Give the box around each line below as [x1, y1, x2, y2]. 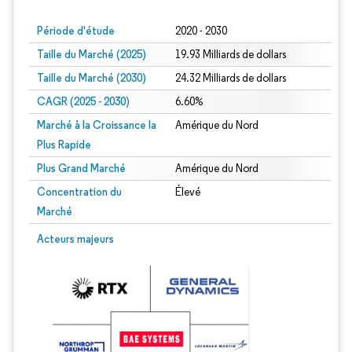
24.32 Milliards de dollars [174, 71, 286, 85]
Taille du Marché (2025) [37, 47, 146, 61]
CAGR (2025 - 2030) [37, 94, 130, 108]
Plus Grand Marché [37, 161, 126, 175]
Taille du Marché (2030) [37, 71, 146, 85]
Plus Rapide [37, 137, 91, 152]
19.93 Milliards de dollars [174, 48, 286, 61]
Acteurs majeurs [37, 232, 114, 246]
